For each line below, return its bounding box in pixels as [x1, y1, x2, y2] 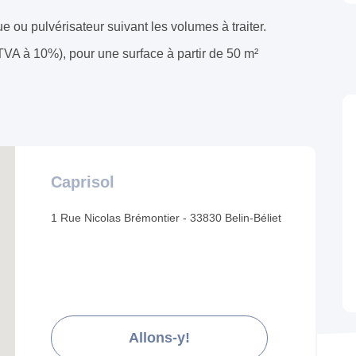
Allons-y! [129, 330, 190, 346]
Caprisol [51, 173, 114, 192]
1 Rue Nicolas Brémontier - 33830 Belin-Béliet [51, 211, 281, 225]
